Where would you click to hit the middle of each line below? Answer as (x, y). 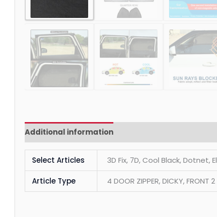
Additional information (69, 132)
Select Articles (58, 160)
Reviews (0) (145, 132)
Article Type (54, 181)
